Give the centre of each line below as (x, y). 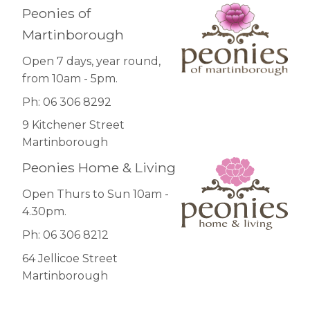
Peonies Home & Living (99, 167)
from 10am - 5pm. (70, 79)
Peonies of (56, 13)
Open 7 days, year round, (91, 62)
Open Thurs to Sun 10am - (95, 194)
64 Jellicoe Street (70, 258)
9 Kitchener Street (73, 125)
